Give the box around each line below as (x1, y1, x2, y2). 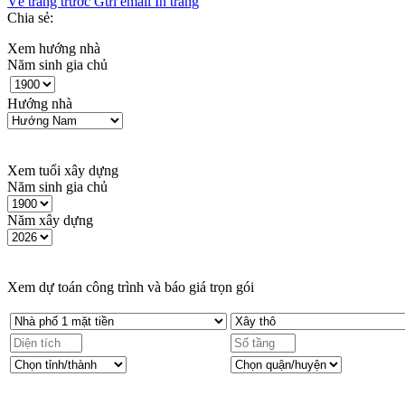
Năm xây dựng (7, 212, 93, 229)
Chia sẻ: (7, 10, 53, 26)
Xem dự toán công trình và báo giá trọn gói (7, 279, 254, 296)
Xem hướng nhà (7, 41, 100, 57)
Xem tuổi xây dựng (7, 163, 118, 179)
